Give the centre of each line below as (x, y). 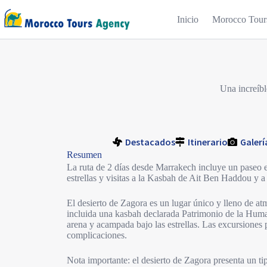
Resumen (85, 155)
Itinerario (208, 142)
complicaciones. (97, 235)
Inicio (187, 19)
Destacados (150, 142)
